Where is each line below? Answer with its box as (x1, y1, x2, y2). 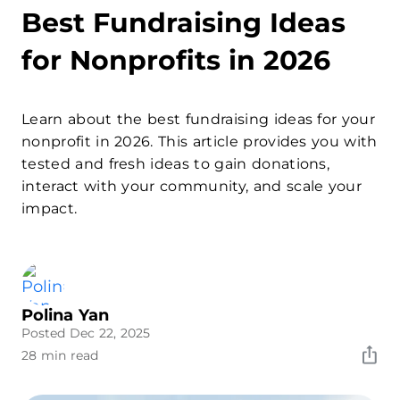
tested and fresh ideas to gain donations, (21, 155, 330, 172)
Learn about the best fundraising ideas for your (21, 111, 376, 128)
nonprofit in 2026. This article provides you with (21, 133, 378, 150)
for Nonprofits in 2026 (21, 44, 330, 77)
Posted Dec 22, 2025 (21, 325, 150, 341)
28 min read (21, 347, 98, 363)
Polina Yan (21, 305, 109, 325)
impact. (21, 200, 78, 217)
